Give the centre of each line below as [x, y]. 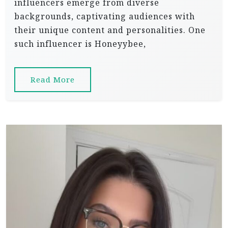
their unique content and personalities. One [110, 30]
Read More [53, 80]
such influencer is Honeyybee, [80, 44]
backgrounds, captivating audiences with [105, 17]
